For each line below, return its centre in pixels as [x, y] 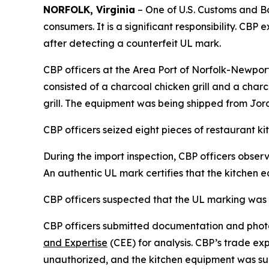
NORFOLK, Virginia [89, 10]
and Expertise [75, 243]
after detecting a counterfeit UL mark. [132, 43]
